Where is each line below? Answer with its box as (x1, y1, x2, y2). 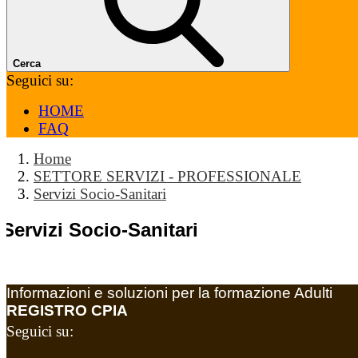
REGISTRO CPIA (6, 301, 128, 319)
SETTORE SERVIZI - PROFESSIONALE (34, 168, 301, 185)
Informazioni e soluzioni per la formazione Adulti (6, 284, 332, 301)
